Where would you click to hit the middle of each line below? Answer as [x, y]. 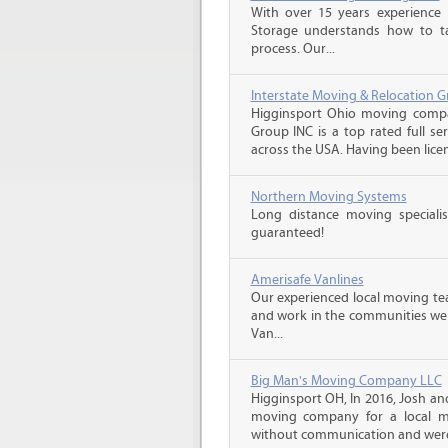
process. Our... [292, 49]
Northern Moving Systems [328, 197]
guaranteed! [287, 233]
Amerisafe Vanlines [307, 280]
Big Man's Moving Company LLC [346, 381]
